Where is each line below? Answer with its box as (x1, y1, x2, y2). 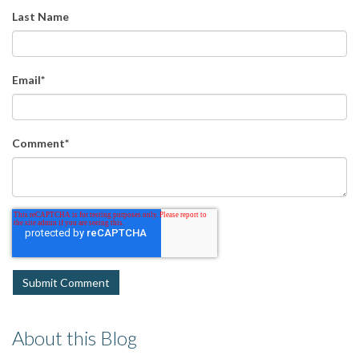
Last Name (12, 9, 69, 23)
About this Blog (12, 325, 137, 349)
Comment (12, 135, 65, 150)
